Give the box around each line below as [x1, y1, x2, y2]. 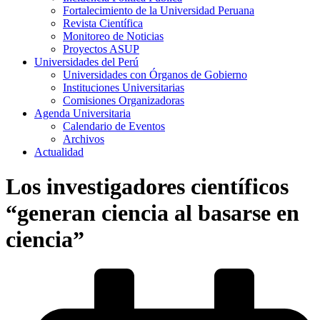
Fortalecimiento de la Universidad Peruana [63, 4, 254, 16]
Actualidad [34, 146, 84, 158]
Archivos [63, 133, 104, 145]
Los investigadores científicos [6, 174, 289, 200]
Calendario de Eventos [63, 120, 165, 132]
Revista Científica [63, 17, 143, 29]
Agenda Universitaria [34, 107, 131, 119]
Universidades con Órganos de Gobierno [63, 69, 247, 81]
